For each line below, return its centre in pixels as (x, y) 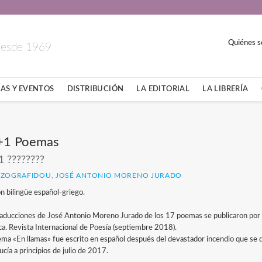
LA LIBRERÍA (225, 89)
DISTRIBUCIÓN (95, 89)
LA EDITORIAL (163, 89)
